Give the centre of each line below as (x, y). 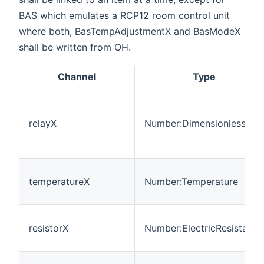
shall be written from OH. (75, 47)
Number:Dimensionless (195, 123)
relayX (43, 123)
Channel (77, 77)
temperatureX (59, 182)
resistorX (49, 228)
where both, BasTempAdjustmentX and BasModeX (130, 32)
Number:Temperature (191, 182)
